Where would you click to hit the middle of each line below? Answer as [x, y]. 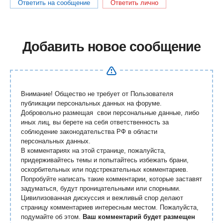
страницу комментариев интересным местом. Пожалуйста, [110, 207]
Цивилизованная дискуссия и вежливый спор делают [102, 198]
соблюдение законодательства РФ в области [89, 132]
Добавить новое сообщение [111, 47]
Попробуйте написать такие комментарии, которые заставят [111, 179]
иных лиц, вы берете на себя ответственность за [95, 122]
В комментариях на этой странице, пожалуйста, [93, 151]
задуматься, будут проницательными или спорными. [101, 188]
